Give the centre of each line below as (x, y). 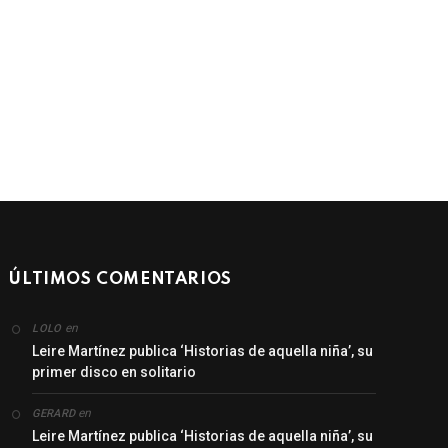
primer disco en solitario (114, 371)
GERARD (54, 413)
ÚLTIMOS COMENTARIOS (120, 279)
